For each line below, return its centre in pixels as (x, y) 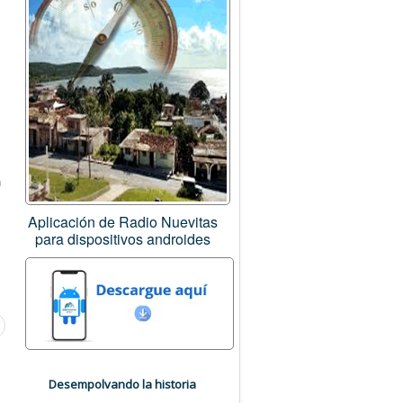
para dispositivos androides (122, 238)
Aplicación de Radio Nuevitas (122, 221)
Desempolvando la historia (122, 384)
